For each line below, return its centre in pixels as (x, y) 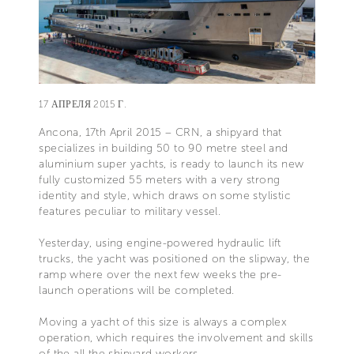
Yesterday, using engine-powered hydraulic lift (160, 243)
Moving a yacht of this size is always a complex (163, 322)
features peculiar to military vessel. (130, 212)
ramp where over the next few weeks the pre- (160, 275)
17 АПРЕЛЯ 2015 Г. (83, 105)
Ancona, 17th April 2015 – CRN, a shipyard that (160, 133)
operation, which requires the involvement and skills (176, 338)
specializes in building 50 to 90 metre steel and (164, 149)
